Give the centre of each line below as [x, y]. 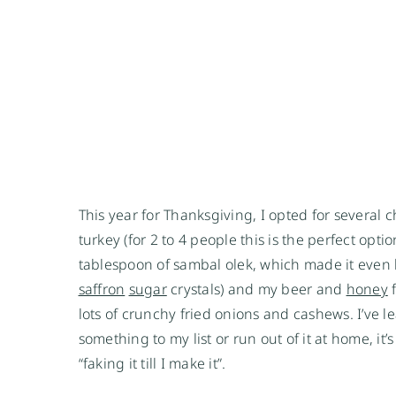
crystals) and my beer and [256, 289]
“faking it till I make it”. [154, 364]
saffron [102, 289]
